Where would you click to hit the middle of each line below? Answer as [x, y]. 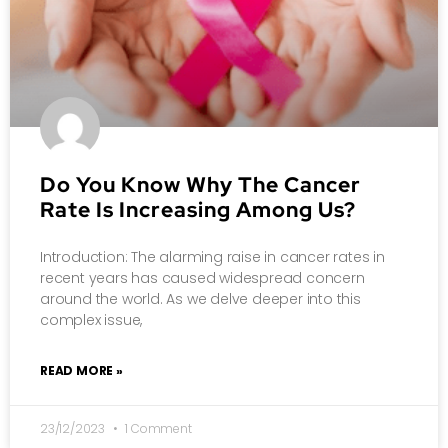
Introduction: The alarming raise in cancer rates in [212, 256]
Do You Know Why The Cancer [200, 184]
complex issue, [91, 319]
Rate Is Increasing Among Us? [198, 209]
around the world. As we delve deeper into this [200, 298]
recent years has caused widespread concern [202, 277]
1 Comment [157, 428]
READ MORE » [81, 370]
